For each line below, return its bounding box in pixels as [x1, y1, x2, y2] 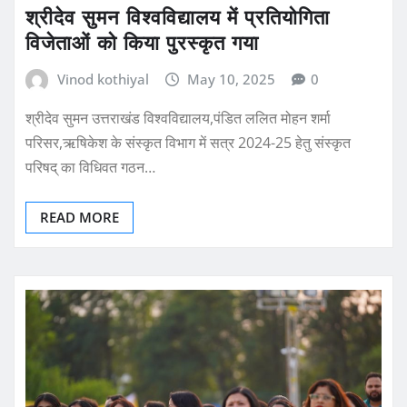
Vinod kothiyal [56, 69, 149, 88]
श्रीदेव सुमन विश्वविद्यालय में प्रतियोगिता [25, 3, 330, 29]
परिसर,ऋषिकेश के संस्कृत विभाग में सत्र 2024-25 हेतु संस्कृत [25, 133, 351, 154]
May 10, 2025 [187, 69, 276, 88]
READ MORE [40, 208, 119, 227]
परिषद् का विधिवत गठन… [25, 157, 155, 178]
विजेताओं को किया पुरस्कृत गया [25, 28, 259, 55]
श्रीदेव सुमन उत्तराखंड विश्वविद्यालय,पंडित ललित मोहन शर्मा [25, 108, 331, 129]
